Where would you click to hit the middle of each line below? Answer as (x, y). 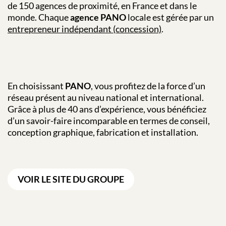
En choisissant (36, 86)
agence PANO (98, 17)
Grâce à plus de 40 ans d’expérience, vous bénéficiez (107, 109)
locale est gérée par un (170, 17)
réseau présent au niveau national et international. (106, 97)
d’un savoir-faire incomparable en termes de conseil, (109, 120)
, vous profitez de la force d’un (148, 86)
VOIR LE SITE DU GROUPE (71, 179)
